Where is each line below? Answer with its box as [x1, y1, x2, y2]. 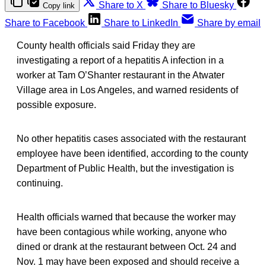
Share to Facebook [5, 17, 85, 28]
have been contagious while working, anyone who [17, 226, 227, 237]
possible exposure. [17, 99, 96, 110]
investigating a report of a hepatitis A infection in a [17, 55, 224, 65]
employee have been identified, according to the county [17, 148, 248, 159]
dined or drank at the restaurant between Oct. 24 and [17, 241, 236, 252]
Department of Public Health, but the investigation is [17, 163, 234, 173]
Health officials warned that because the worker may [17, 211, 236, 222]
